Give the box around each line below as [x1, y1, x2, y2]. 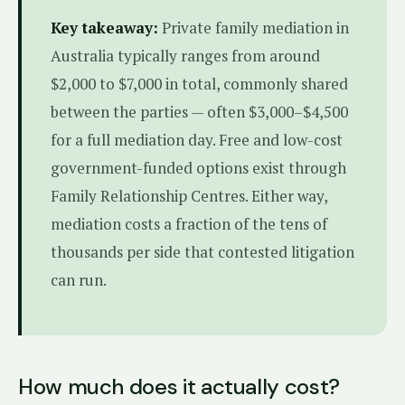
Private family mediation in [158, 17, 349, 38]
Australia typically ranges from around [51, 45, 320, 66]
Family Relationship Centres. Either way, [51, 185, 327, 206]
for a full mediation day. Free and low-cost [51, 129, 343, 150]
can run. [51, 269, 107, 290]
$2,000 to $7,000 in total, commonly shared [51, 73, 348, 94]
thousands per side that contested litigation [51, 241, 354, 262]
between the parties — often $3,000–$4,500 [51, 101, 348, 122]
